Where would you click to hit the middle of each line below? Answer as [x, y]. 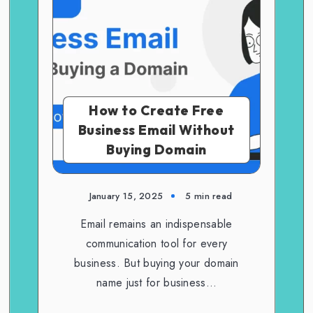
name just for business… [156, 282]
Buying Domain [156, 149]
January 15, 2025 [126, 196]
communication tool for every [156, 243]
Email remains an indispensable [156, 224]
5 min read [209, 196]
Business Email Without [156, 130]
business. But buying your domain [156, 263]
